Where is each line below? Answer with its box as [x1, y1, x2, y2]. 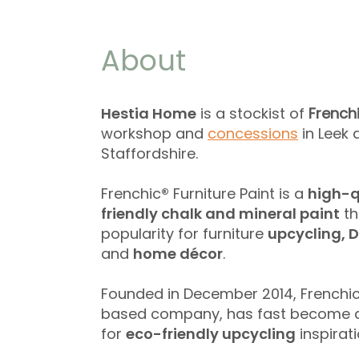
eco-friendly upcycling [126, 324, 296, 345]
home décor [133, 244, 223, 264]
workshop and [101, 123, 208, 144]
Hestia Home [101, 103, 196, 124]
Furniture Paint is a [169, 184, 308, 204]
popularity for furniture [101, 224, 268, 244]
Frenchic [101, 184, 161, 204]
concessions [208, 123, 298, 144]
